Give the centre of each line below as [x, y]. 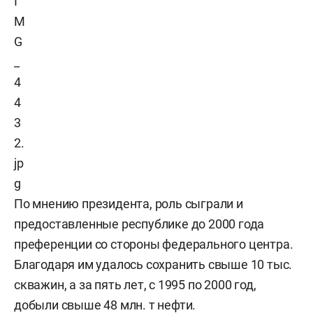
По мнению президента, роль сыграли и [129, 204]
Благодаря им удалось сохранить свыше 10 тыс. [153, 264]
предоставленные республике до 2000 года [139, 224]
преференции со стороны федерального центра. [154, 244]
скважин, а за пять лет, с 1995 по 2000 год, [135, 285]
